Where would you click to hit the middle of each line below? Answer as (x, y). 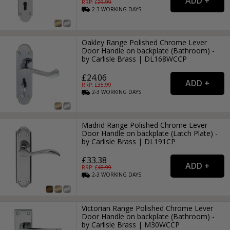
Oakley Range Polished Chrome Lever (145, 42)
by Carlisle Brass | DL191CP (129, 142)
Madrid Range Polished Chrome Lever (145, 125)
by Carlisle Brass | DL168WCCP (135, 59)
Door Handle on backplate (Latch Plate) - (150, 133)
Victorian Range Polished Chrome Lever (148, 208)
